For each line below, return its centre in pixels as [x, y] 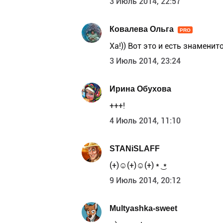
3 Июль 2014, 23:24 [145, 61]
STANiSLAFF [135, 148]
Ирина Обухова [140, 89]
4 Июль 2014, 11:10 [145, 121]
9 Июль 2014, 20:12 [145, 181]
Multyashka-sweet [143, 208]
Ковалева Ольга [142, 29]
